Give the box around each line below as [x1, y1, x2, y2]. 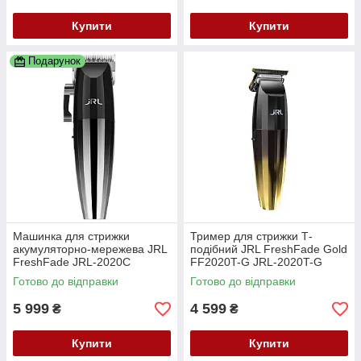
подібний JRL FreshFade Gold [190, 243, 347, 256]
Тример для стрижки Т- [190, 230, 313, 243]
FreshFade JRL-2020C [13, 255, 131, 269]
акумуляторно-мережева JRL [13, 243, 167, 256]
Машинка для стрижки [13, 230, 130, 243]
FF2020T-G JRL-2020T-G [190, 255, 322, 269]
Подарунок [28, 55, 81, 68]
